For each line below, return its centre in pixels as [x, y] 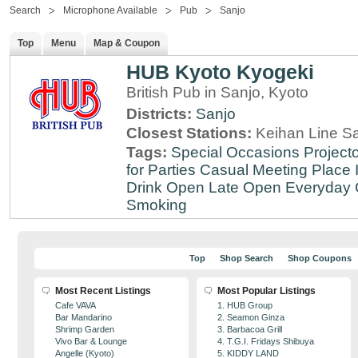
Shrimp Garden [85, 329]
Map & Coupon [127, 43]
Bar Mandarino [84, 317]
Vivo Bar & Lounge [91, 341]
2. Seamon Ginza [251, 317]
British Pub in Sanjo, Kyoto [217, 92]
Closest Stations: [191, 133]
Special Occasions [235, 152]
